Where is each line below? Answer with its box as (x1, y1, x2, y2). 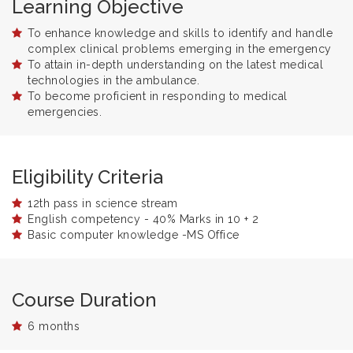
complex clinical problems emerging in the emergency (28, 43, 332, 56)
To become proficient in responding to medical (28, 90, 288, 103)
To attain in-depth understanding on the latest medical (28, 58, 323, 72)
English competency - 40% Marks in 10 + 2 (28, 213, 258, 226)
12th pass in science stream (28, 197, 178, 210)
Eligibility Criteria (12, 165, 163, 189)
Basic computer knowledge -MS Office (28, 229, 240, 242)
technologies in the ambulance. (28, 74, 199, 87)
